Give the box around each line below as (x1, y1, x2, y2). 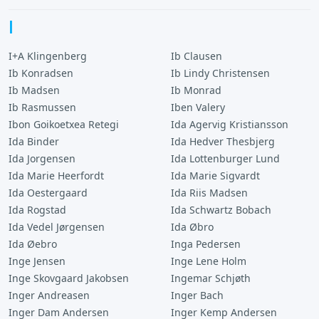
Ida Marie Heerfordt (9, 169, 104, 182)
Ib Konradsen (9, 66, 73, 80)
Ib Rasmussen (9, 100, 76, 114)
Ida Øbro (171, 220, 214, 234)
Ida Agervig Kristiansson (171, 117, 288, 131)
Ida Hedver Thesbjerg (171, 135, 275, 148)
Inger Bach (171, 288, 224, 302)
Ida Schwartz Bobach (171, 203, 271, 216)
